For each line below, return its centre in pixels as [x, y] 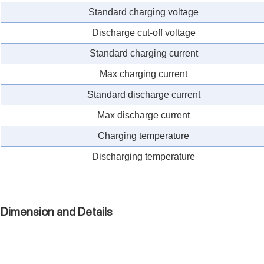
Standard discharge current [143, 94]
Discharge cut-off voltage [143, 32]
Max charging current [143, 74]
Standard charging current [143, 53]
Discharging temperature [143, 156]
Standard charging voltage [143, 12]
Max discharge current [143, 115]
